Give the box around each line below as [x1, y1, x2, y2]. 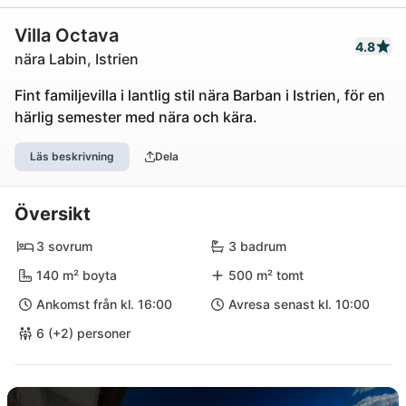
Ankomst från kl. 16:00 [36, 296, 172, 312]
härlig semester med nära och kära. [14, 108, 257, 126]
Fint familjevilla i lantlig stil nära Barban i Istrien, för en [14, 86, 385, 104]
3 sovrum [36, 238, 92, 254]
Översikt [14, 203, 91, 225]
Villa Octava [14, 24, 119, 46]
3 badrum [228, 238, 286, 254]
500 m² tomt [228, 267, 304, 283]
